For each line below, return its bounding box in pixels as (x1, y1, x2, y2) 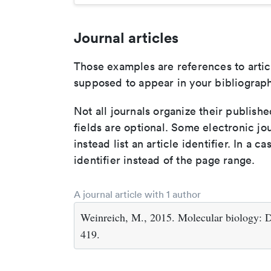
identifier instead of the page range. (74, 153, 255, 167)
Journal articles (74, 28, 178, 47)
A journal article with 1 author (74, 188, 201, 200)
